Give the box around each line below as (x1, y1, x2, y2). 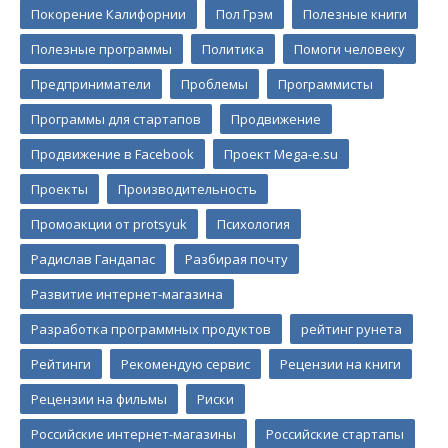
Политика (202, 40, 264, 59)
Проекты (31, 180, 88, 199)
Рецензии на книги (280, 355, 401, 374)
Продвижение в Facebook (31, 145, 194, 164)
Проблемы (181, 75, 248, 94)
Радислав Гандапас (31, 250, 155, 269)
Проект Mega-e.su (224, 145, 338, 164)
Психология (217, 215, 290, 234)
